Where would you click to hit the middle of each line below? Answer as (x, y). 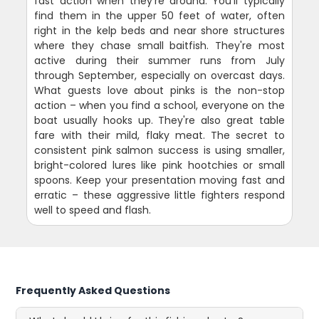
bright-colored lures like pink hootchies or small (159, 166)
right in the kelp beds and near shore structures (159, 31)
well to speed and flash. (93, 210)
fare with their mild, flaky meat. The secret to (159, 136)
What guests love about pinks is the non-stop (159, 91)
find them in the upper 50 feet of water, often (159, 16)
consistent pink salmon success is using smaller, (159, 151)
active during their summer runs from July (159, 61)
